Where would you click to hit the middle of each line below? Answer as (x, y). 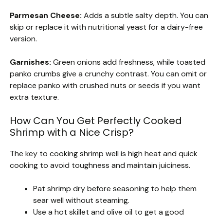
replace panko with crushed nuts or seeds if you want (105, 86)
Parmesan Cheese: (46, 16)
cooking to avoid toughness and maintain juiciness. (100, 165)
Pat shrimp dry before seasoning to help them (115, 189)
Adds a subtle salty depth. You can (145, 16)
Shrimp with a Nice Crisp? (72, 133)
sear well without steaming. (81, 200)
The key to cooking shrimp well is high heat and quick (104, 154)
